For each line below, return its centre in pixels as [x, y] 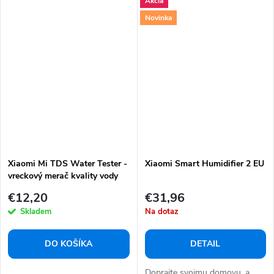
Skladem [36, 212]
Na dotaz [161, 212]
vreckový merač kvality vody [63, 176]
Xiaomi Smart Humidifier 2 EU [204, 163]
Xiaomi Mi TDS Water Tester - [68, 163]
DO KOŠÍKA [69, 244]
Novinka [158, 17]
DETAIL [206, 244]
